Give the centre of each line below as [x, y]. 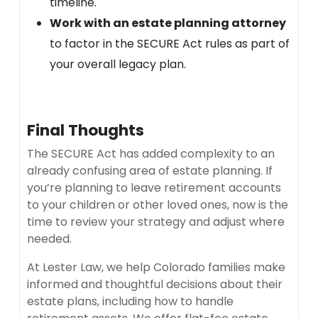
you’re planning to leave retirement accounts [154, 187]
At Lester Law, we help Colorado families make [156, 267]
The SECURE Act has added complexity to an [151, 153]
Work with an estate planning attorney [168, 23]
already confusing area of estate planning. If [150, 170]
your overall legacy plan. [118, 64]
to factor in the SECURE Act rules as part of [170, 43]
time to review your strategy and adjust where [156, 221]
